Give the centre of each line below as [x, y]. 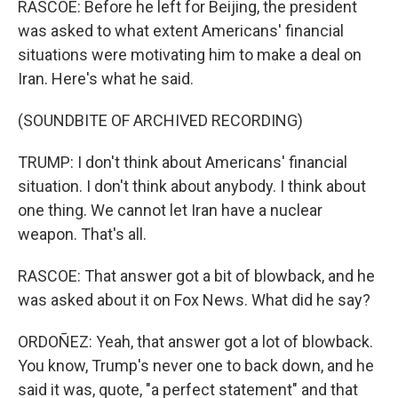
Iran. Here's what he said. [106, 79]
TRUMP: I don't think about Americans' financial [183, 162]
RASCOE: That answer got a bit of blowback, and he [196, 276]
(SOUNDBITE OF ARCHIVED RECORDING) [160, 120]
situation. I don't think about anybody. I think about [192, 186]
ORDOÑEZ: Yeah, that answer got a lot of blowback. [195, 342]
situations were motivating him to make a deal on [190, 55]
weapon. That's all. [82, 234]
